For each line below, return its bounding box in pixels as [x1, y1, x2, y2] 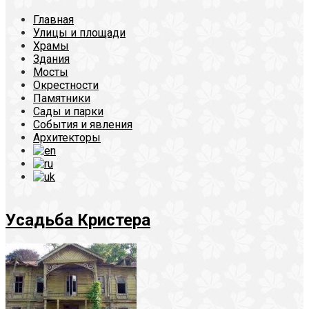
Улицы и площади [33, 26, 126, 39]
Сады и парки [33, 105, 103, 118]
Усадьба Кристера [6, 210, 150, 230]
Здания [33, 52, 70, 66]
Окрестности [33, 79, 99, 92]
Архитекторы [33, 131, 101, 144]
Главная [33, 13, 74, 26]
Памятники [33, 92, 90, 105]
